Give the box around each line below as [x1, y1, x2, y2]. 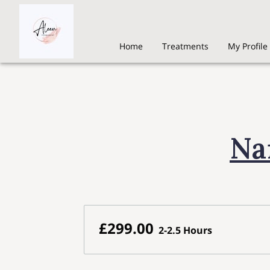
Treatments [162, 40, 209, 52]
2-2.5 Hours [158, 224, 212, 237]
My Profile [228, 40, 268, 52]
